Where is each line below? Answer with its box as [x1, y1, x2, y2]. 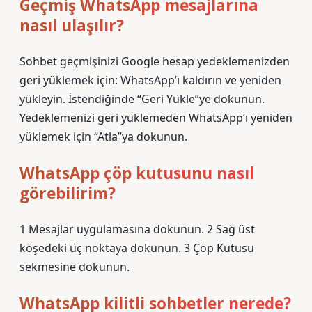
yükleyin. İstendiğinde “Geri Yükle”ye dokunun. [19, 91, 265, 107]
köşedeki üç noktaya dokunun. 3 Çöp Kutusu [19, 240, 254, 256]
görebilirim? [19, 182, 116, 204]
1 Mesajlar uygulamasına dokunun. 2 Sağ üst [19, 221, 255, 237]
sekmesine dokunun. [19, 259, 130, 274]
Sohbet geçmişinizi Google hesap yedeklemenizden [19, 54, 290, 69]
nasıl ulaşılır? [19, 15, 124, 36]
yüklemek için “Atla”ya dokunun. [19, 129, 187, 144]
